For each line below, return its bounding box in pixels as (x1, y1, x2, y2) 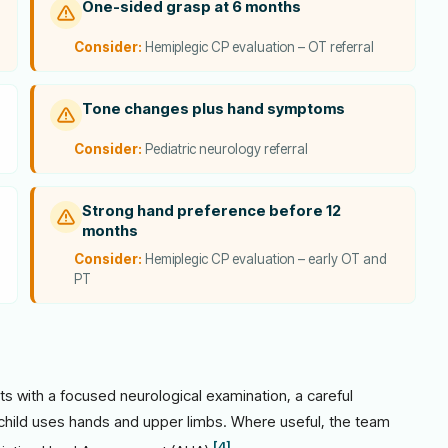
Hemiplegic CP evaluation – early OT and (142, 251, 387, 267)
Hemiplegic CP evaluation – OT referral (142, 39, 374, 55)
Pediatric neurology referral (142, 141, 308, 157)
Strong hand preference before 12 (82, 202, 341, 220)
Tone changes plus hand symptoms (82, 100, 345, 118)
